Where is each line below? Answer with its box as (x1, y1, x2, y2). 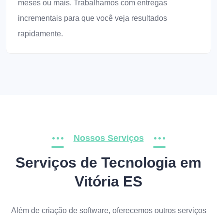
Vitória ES (75, 173, 142, 189)
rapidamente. (18, 30, 63, 38)
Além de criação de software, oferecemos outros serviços (11, 206, 206, 215)
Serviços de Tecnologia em (15, 155, 201, 170)
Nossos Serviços (73, 133, 144, 143)
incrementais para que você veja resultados (18, 14, 167, 22)
